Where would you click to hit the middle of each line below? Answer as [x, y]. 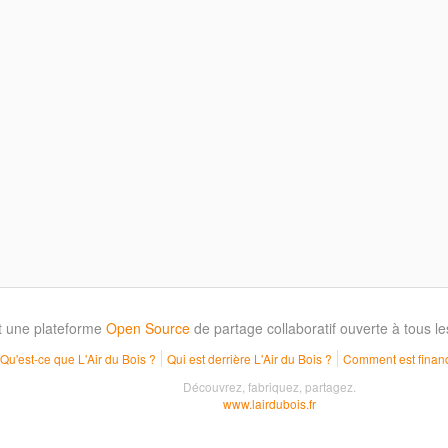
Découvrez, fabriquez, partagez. [269, 386]
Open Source [148, 328]
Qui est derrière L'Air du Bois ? [249, 358]
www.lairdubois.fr [269, 403]
